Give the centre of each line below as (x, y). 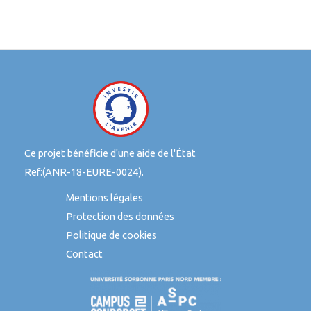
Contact (84, 253)
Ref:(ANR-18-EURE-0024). (84, 171)
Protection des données (120, 216)
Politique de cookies (111, 235)
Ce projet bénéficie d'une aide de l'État (110, 153)
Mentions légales (104, 197)
